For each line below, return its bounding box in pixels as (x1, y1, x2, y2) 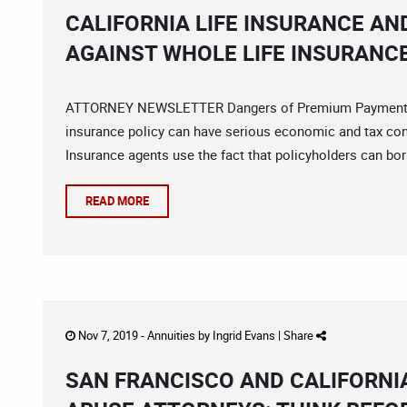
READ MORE (85, 193, 149, 209)
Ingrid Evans (213, 327, 275, 343)
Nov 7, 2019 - (75, 327, 147, 343)
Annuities (147, 327, 195, 343)
